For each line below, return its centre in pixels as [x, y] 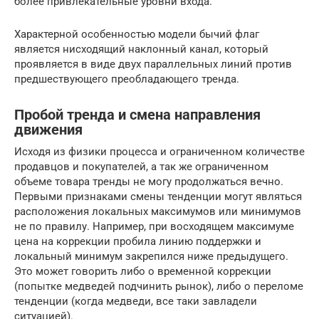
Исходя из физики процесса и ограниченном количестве [159, 151]
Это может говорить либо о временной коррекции [143, 271]
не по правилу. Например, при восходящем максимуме [154, 226]
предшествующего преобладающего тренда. [127, 79]
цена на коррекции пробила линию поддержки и [138, 241]
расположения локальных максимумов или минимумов [158, 211]
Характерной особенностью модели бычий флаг [137, 34]
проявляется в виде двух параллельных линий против [153, 64]
